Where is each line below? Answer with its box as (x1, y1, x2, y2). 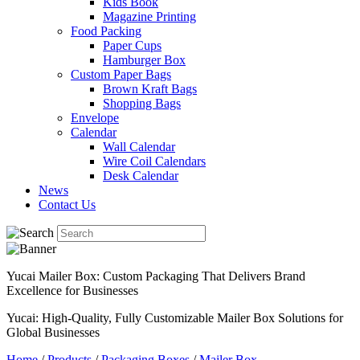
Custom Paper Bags (71, 67, 171, 81)
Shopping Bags (103, 96, 181, 110)
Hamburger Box (103, 53, 186, 67)
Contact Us (39, 198, 96, 211)
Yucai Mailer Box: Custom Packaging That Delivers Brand (6, 269, 305, 283)
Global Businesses (6, 325, 100, 339)
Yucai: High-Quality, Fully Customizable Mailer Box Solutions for (6, 311, 343, 325)
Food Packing (71, 24, 141, 38)
